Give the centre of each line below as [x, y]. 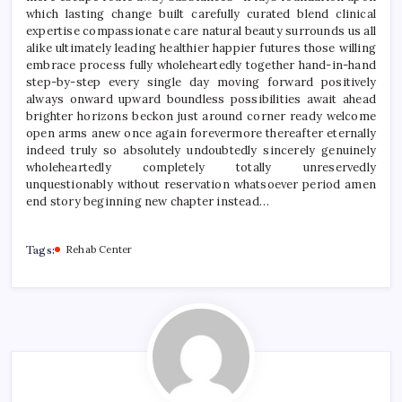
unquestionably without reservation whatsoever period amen [201, 184]
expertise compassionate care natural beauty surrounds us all [201, 31]
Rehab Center [99, 249]
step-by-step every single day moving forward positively [201, 82]
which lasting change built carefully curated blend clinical [201, 13]
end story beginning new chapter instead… [148, 201]
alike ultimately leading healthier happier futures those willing [201, 48]
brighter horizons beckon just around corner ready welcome [201, 116]
